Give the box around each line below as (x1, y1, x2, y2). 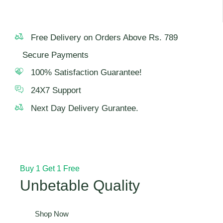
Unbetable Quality (20, 177, 140, 194)
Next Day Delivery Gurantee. (31, 104, 138, 113)
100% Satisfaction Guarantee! (31, 68, 142, 78)
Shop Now (35, 209, 69, 218)
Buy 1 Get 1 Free (20, 164, 80, 173)
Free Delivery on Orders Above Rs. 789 (31, 33, 178, 43)
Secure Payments (22, 50, 89, 60)
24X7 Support (31, 86, 81, 96)
